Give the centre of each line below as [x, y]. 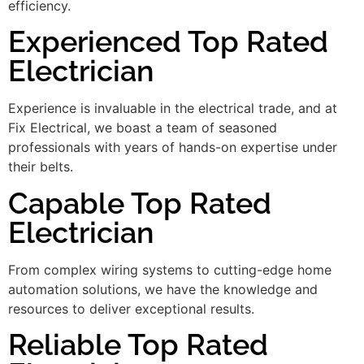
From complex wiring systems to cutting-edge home [170, 269]
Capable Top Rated [140, 203]
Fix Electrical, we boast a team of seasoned [143, 128]
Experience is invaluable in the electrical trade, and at [173, 108]
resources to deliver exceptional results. [131, 308]
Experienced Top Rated [168, 42]
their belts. [41, 167]
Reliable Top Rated [138, 345]
